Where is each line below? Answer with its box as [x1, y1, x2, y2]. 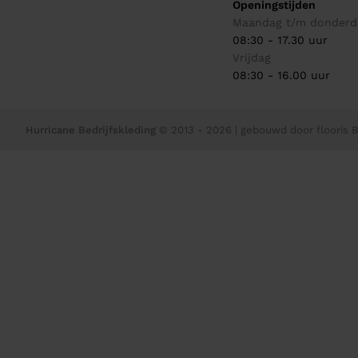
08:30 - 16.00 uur [233, 69, 331, 82]
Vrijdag [233, 51, 272, 65]
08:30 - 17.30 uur [233, 34, 328, 47]
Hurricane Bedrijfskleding [26, 124, 156, 137]
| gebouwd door [235, 124, 316, 137]
